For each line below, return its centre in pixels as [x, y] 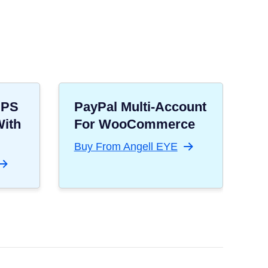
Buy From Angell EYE [126, 146]
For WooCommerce [134, 124]
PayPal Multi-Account [140, 106]
